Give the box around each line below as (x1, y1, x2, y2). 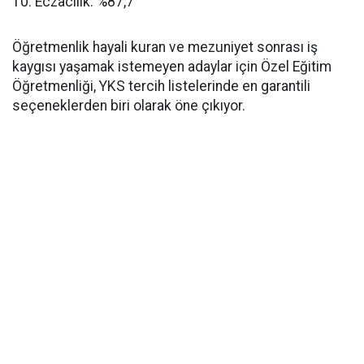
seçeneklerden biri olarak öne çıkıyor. (12, 97, 245, 114)
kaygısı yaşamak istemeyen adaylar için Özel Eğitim (12, 58, 331, 75)
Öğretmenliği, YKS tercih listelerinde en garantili (12, 78, 310, 94)
